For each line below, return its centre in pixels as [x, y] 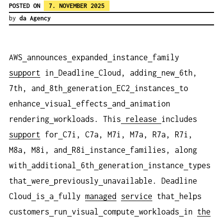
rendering [29, 119]
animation [150, 104]
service [137, 196]
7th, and [27, 88]
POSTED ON [26, 5]
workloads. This [87, 119]
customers [29, 212]
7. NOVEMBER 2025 [77, 5]
